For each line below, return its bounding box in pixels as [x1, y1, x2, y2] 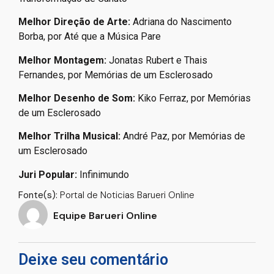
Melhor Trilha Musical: [18, 130, 123, 143]
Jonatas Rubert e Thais [109, 54, 207, 66]
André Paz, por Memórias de [123, 130, 245, 143]
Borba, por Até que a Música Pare [18, 31, 161, 43]
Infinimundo [80, 168, 129, 180]
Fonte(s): [18, 189, 57, 202]
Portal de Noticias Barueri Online [57, 189, 194, 202]
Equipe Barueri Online [53, 209, 157, 223]
